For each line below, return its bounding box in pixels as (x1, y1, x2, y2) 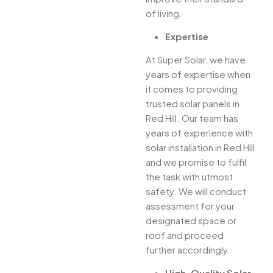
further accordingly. (146, 244, 230, 256)
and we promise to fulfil (146, 156, 246, 168)
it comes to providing (146, 83, 238, 95)
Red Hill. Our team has (146, 112, 238, 124)
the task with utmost (146, 171, 233, 183)
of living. (146, 7, 182, 19)
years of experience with (146, 127, 253, 139)
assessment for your (146, 200, 235, 212)
